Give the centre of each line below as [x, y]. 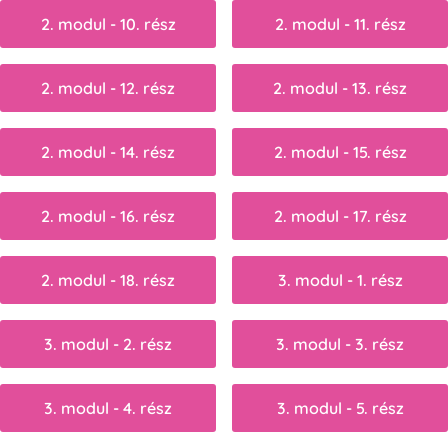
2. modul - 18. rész [108, 279]
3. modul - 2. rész [108, 343]
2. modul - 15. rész [340, 151]
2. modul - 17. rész [340, 215]
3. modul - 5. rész [340, 407]
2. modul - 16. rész [108, 215]
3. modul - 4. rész [108, 407]
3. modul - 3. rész [340, 343]
